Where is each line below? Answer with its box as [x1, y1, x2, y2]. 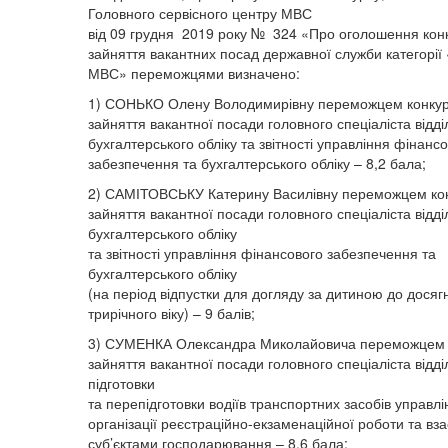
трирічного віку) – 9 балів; [88, 303, 255, 323]
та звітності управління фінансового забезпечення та [88, 243, 436, 263]
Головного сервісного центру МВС [88, 3, 312, 23]
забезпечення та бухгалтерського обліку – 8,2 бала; [88, 153, 426, 173]
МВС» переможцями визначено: [88, 63, 300, 83]
